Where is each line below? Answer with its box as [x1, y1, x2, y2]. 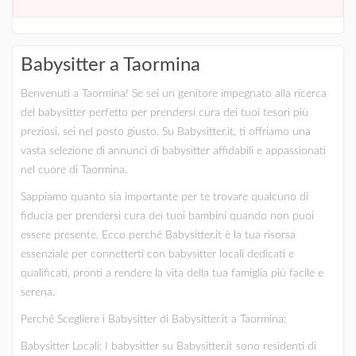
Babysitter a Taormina [21, 56, 200, 75]
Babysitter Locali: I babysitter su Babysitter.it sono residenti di [21, 341, 316, 353]
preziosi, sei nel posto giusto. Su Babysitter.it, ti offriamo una [21, 126, 311, 138]
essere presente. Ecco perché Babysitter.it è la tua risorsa [21, 230, 296, 242]
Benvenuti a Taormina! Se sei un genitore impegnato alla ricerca [21, 88, 327, 100]
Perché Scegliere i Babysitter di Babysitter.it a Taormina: [21, 314, 286, 326]
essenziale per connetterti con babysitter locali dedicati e [21, 249, 294, 261]
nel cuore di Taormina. [21, 164, 127, 176]
